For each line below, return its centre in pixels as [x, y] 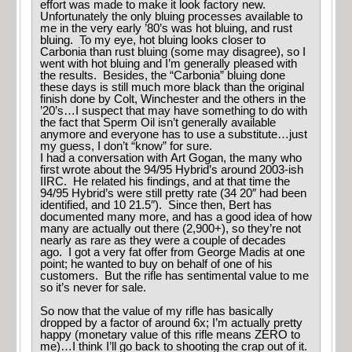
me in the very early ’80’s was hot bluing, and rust [166, 29]
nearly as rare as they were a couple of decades [163, 241]
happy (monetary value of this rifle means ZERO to [170, 335]
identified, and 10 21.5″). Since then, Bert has [156, 205]
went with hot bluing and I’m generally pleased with [169, 64]
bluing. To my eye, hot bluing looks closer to [153, 40]
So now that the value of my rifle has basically [157, 312]
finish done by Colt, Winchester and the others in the [173, 99]
